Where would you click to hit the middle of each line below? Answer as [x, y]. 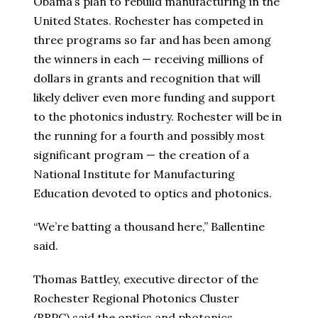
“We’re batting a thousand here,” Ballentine [149, 226]
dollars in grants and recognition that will [147, 78]
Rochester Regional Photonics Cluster [136, 298]
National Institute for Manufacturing [134, 174]
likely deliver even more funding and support [154, 97]
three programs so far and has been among [152, 39]
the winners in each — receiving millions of [148, 59]
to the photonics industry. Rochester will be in [158, 116]
